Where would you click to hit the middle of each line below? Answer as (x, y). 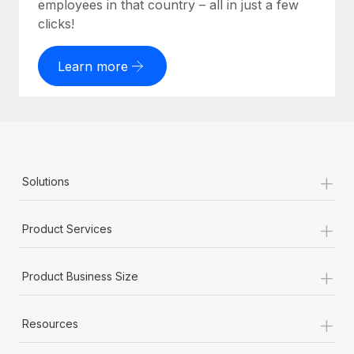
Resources (50, 324)
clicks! (56, 24)
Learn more (93, 66)
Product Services (67, 229)
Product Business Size (80, 276)
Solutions (46, 181)
